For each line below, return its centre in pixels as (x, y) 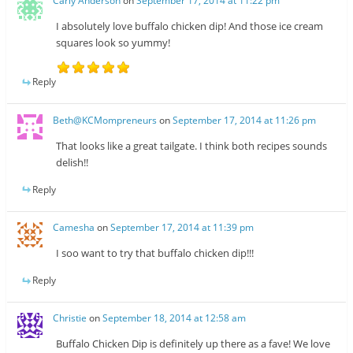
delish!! (72, 162)
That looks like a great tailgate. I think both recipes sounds (192, 145)
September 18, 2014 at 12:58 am (175, 318)
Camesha (74, 227)
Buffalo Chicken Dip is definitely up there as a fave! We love (193, 344)
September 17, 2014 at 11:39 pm (182, 227)
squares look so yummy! (113, 43)
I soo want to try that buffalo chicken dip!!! (155, 253)
